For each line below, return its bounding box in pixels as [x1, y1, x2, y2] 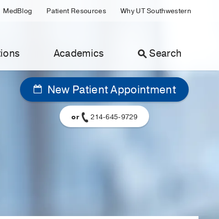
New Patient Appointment [44, 83, 176, 98]
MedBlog [3, 6, 32, 16]
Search [149, 47, 182, 60]
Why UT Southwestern [120, 6, 191, 16]
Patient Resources [46, 6, 106, 16]
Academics [53, 47, 104, 60]
